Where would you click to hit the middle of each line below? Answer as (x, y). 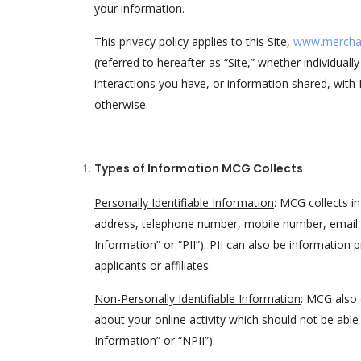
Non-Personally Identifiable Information (197, 299)
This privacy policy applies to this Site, (194, 41)
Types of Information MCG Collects (199, 168)
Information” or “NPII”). (155, 340)
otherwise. (121, 104)
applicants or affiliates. (153, 266)
